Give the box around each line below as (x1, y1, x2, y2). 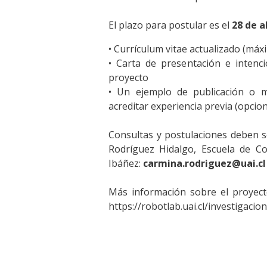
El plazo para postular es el (108, 18, 232, 32)
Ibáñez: (108, 157, 143, 170)
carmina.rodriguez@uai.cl (143, 157, 266, 170)
